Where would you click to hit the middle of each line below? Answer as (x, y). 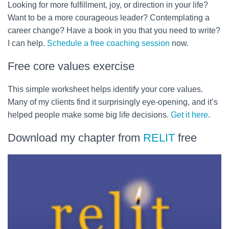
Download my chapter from (75, 138)
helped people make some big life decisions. (89, 114)
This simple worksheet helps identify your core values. (105, 89)
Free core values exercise (71, 66)
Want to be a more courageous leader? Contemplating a (109, 17)
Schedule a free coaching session (108, 43)
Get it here (189, 114)
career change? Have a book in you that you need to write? (114, 30)
